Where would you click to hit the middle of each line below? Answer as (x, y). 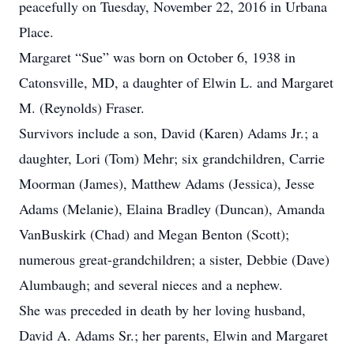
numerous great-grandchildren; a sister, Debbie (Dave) (174, 259)
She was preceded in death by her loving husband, (162, 310)
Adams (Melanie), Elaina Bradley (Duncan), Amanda (172, 209)
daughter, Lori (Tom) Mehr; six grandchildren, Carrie (172, 158)
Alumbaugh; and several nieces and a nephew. (151, 284)
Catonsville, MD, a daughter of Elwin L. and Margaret (176, 82)
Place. (36, 32)
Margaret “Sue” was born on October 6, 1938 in (157, 57)
